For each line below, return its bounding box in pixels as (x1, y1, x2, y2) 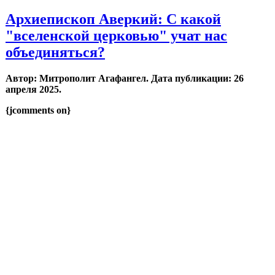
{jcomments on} (6, 104, 71, 115)
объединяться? (6, 44, 105, 60)
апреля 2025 (6, 83, 59, 95)
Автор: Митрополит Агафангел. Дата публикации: (6, 72, 234, 83)
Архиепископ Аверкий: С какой (6, 11, 221, 27)
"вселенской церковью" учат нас (6, 28, 227, 44)
